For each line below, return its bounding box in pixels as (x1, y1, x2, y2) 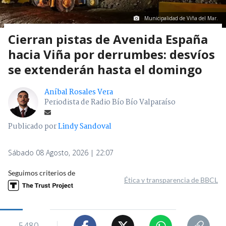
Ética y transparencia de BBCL (124, 175, 218, 184)
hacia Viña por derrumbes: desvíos (8, 45, 215, 63)
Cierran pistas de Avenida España (8, 30, 208, 47)
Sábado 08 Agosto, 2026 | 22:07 (8, 147, 114, 157)
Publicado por (8, 120, 58, 133)
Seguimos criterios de (8, 168, 75, 177)
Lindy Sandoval (58, 120, 111, 133)
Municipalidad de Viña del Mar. (144, 14, 218, 22)
